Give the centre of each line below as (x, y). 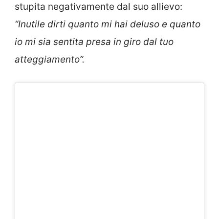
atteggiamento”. (50, 60)
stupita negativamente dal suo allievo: (99, 7)
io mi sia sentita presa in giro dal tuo (94, 42)
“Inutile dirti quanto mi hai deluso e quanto (108, 24)
